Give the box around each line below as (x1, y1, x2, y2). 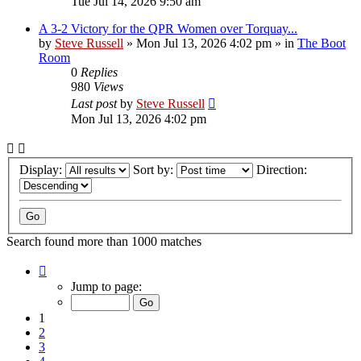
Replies (81, 64, 118, 79)
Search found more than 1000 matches (6, 234, 201, 249)
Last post (71, 96, 120, 110)
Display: (19, 163, 65, 177)
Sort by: (133, 163, 176, 177)
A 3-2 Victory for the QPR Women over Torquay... (39, 21, 297, 35)
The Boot (297, 35, 346, 50)
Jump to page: (71, 280, 142, 294)
